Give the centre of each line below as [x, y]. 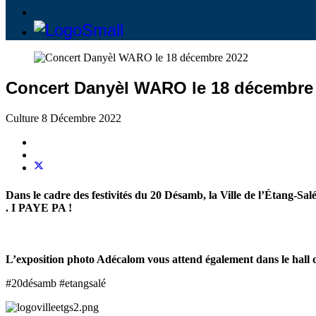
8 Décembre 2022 [81, 118]
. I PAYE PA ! [39, 208]
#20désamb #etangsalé [56, 284]
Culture [24, 118]
